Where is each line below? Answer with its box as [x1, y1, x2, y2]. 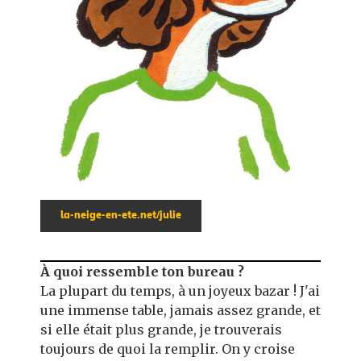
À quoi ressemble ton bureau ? [40, 263, 244, 280]
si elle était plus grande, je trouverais [40, 322, 282, 338]
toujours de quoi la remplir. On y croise [40, 341, 295, 357]
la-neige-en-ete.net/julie [60, 211, 181, 221]
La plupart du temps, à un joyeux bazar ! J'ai [40, 283, 320, 299]
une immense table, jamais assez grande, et [40, 302, 321, 318]
